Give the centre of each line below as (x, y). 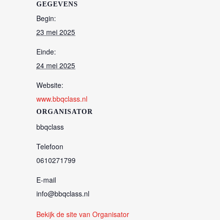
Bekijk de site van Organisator (83, 214)
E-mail (46, 180)
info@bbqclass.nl (63, 193)
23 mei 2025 (56, 32)
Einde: (46, 52)
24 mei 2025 (56, 65)
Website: (50, 85)
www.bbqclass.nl (62, 99)
